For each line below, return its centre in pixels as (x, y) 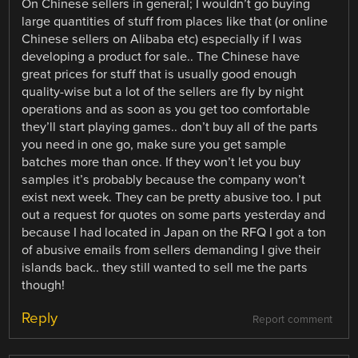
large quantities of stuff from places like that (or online (175, 21)
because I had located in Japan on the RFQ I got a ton (174, 232)
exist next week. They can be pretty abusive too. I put (172, 197)
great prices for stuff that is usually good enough (159, 74)
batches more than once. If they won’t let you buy (161, 162)
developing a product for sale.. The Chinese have (161, 56)
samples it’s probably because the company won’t (164, 179)
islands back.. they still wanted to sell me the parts (165, 267)
